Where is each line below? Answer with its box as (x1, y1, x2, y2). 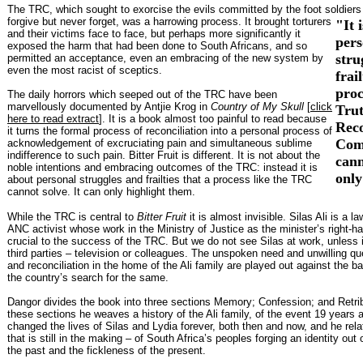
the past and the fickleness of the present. (7, 344, 206, 357)
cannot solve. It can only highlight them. (7, 185, 195, 198)
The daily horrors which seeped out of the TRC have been (7, 88, 277, 100)
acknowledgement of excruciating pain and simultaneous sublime (7, 136, 312, 149)
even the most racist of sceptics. (7, 63, 162, 76)
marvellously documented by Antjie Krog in (7, 100, 211, 113)
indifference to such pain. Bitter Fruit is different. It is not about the (7, 148, 320, 161)
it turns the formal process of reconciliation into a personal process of (7, 124, 332, 137)
